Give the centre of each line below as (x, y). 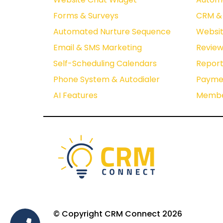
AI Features (75, 96)
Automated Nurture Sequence (112, 32)
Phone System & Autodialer (107, 80)
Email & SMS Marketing (98, 48)
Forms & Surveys (86, 16)
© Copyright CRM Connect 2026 (118, 214)
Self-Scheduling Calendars (105, 64)
